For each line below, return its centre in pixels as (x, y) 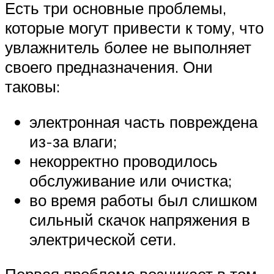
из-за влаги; (73, 141)
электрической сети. (103, 239)
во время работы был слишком (143, 200)
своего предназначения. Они (109, 66)
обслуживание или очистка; (131, 180)
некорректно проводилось (124, 161)
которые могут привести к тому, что (134, 27)
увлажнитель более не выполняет (128, 47)
